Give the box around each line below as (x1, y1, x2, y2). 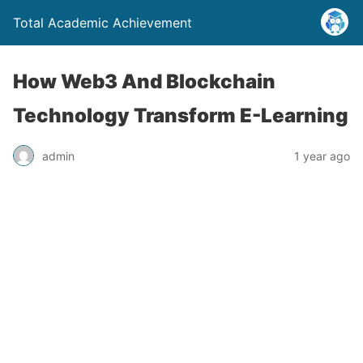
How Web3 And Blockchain (13, 70, 275, 93)
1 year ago (294, 148, 350, 163)
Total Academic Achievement (13, 15, 192, 31)
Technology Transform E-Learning (13, 104, 348, 127)
